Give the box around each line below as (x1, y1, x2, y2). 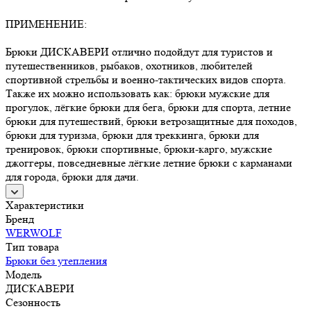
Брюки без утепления (6, 253, 107, 267)
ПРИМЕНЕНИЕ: (6, 17, 87, 31)
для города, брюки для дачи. (6, 169, 139, 183)
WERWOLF (6, 226, 62, 239)
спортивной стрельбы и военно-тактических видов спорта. (6, 72, 286, 86)
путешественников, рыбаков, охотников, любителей (6, 58, 253, 72)
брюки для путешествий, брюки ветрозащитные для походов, (6, 114, 297, 128)
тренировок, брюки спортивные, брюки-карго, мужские (6, 142, 272, 155)
